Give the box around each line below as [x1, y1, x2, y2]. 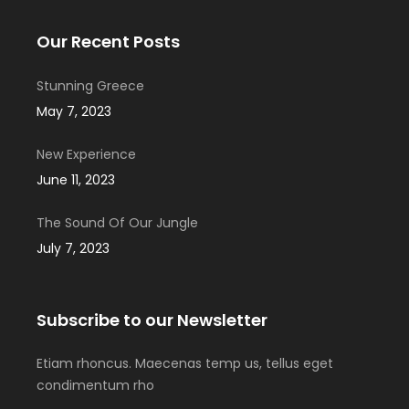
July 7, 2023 [37, 238, 110, 257]
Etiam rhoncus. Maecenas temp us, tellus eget [37, 353, 333, 372]
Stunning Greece [37, 76, 144, 95]
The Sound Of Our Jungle [37, 213, 198, 232]
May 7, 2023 [37, 101, 111, 121]
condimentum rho [37, 375, 154, 394]
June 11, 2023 [37, 170, 115, 189]
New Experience [37, 144, 136, 163]
